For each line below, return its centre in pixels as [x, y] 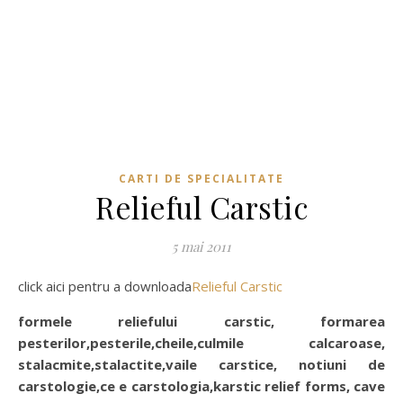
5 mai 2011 [201, 247]
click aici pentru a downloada [108, 287]
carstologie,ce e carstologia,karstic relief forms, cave [201, 386]
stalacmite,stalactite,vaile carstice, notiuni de [201, 365]
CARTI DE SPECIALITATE [201, 179]
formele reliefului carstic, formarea [201, 322]
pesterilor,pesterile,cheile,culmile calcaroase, [201, 343]
